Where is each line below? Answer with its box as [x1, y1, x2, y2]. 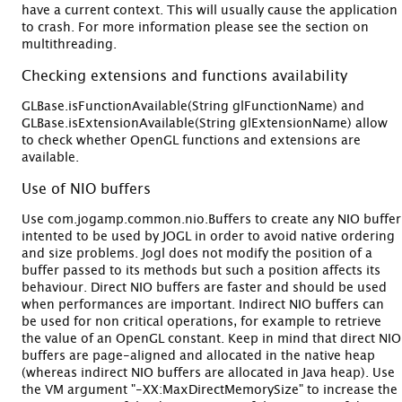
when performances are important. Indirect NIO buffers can [22, 298, 384, 311]
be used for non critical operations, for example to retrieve [22, 315, 381, 328]
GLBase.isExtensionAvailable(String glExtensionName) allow [22, 117, 388, 130]
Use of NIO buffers [22, 181, 151, 197]
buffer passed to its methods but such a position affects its [22, 264, 380, 277]
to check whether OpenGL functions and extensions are [22, 134, 361, 147]
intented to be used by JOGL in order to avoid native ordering [22, 230, 395, 243]
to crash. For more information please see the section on [22, 21, 369, 34]
